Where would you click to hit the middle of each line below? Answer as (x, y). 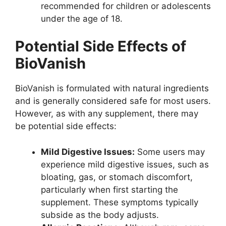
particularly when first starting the (109, 189)
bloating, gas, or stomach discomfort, (117, 177)
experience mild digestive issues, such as (125, 164)
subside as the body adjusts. (100, 215)
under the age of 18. (82, 18)
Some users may (170, 152)
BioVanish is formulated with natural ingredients (112, 89)
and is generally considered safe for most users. (113, 101)
